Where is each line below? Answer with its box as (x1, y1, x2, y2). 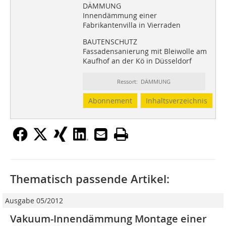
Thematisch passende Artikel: (10, 172, 169, 187)
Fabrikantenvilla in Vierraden (82, 20, 181, 30)
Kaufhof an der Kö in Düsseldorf (82, 56, 192, 66)
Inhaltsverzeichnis (145, 96, 207, 106)
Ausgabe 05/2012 (5, 196, 63, 206)
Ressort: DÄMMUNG (117, 78, 171, 86)
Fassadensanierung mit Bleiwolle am (82, 46, 207, 56)
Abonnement (88, 96, 132, 106)
